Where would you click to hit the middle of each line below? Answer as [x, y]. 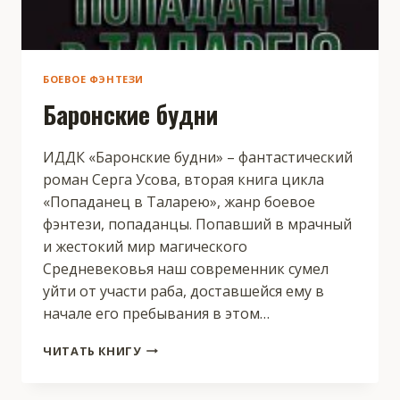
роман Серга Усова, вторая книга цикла [183, 179]
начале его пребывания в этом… [156, 313]
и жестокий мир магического [145, 246]
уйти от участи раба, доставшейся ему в [183, 291]
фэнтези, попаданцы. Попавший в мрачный [197, 224]
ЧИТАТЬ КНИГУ [92, 350]
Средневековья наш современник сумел [186, 268]
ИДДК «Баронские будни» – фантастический [198, 157]
